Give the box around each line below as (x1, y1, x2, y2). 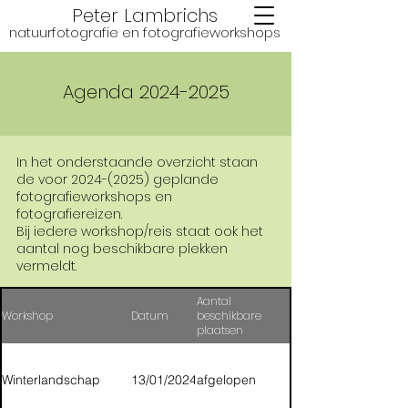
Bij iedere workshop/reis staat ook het (16, 222, 263, 240)
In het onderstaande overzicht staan (16, 153, 258, 171)
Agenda (62, 79, 139, 105)
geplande (149, 170, 219, 189)
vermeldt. (16, 257, 76, 275)
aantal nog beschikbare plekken (16, 240, 228, 258)
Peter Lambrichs (71, 3, 218, 28)
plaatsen (197, 322, 243, 338)
